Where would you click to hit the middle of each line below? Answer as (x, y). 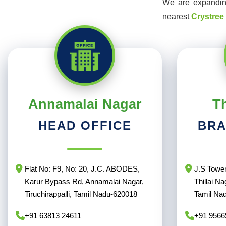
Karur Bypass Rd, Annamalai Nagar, (84, 182)
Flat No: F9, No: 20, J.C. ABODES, (82, 169)
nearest (177, 17)
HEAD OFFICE (85, 126)
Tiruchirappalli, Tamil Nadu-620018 (81, 194)
